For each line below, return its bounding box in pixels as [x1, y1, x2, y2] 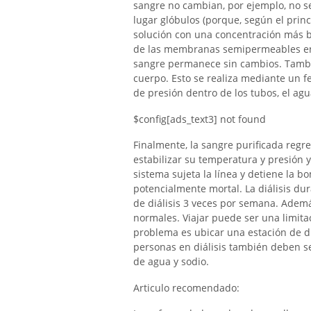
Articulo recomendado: [133, 281, 239, 295]
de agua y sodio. [133, 255, 209, 269]
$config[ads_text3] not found [133, 112, 266, 126]
